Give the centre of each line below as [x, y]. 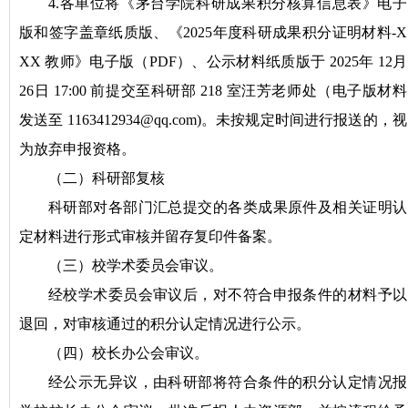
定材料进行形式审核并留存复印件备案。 [150, 237]
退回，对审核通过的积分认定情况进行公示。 [165, 324]
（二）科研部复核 [107, 178]
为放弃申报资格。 [77, 149]
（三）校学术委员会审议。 [136, 266]
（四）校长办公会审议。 [128, 353]
